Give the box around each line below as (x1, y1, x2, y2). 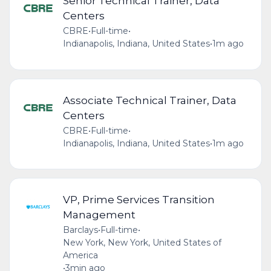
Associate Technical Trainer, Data (62, 93, 237, 106)
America (62, 249, 98, 261)
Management (62, 207, 135, 221)
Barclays (62, 224, 98, 235)
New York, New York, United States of (62, 237, 221, 248)
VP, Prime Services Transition (62, 192, 215, 206)
